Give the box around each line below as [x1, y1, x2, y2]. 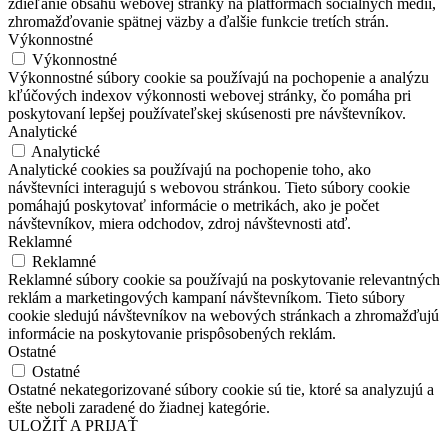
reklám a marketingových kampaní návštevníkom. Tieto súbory [8, 288, 405, 306]
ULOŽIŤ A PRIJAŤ [8, 416, 138, 434]
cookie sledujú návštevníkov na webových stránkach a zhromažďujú [8, 306, 439, 324]
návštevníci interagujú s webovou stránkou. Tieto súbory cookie [8, 178, 410, 196]
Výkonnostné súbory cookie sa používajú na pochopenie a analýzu [8, 68, 429, 86]
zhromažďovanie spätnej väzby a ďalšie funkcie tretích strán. [8, 12, 389, 30]
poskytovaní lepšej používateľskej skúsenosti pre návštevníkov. [8, 104, 406, 122]
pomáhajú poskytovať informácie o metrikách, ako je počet [8, 196, 379, 214]
